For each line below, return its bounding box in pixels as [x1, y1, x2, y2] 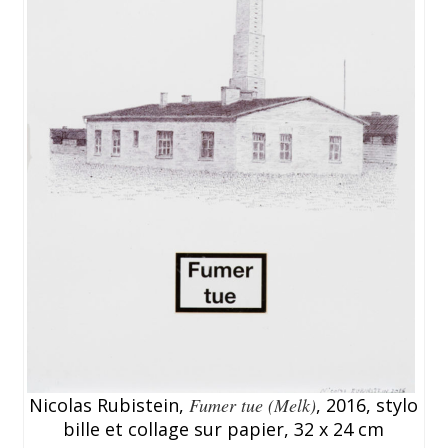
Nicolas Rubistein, [29, 392, 190, 417]
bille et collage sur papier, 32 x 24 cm [63, 416, 385, 441]
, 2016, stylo [316, 392, 419, 417]
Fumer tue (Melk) [189, 392, 317, 417]
